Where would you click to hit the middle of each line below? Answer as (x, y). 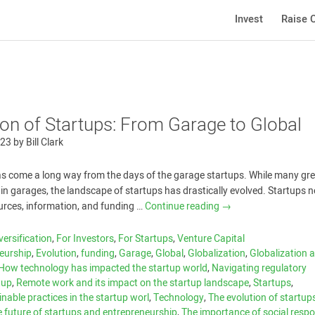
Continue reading (184, 206)
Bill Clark (45, 142)
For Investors (85, 239)
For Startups (146, 239)
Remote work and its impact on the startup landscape (133, 283)
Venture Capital (211, 239)
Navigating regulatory (259, 268)
